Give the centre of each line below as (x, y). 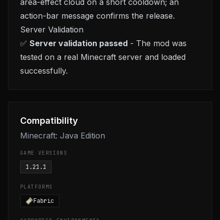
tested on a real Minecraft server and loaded (103, 57)
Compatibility (49, 121)
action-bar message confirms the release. (97, 16)
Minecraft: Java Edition (63, 136)
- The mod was (157, 43)
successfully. (44, 71)
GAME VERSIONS (44, 153)
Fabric (44, 201)
